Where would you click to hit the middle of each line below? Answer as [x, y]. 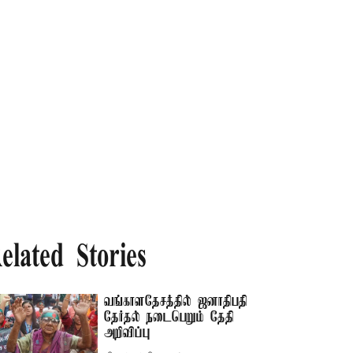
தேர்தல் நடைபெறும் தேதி [169, 318]
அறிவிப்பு [128, 333]
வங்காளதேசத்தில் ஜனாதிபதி [176, 302]
